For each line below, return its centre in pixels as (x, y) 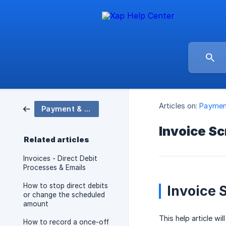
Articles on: (178, 106)
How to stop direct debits (66, 186)
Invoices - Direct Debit (60, 158)
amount (36, 204)
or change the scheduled (64, 195)
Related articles (56, 140)
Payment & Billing (87, 109)
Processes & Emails (54, 167)
